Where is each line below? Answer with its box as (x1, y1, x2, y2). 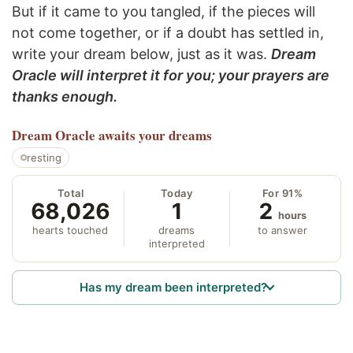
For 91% (262, 187, 303, 200)
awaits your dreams (98, 125, 212, 146)
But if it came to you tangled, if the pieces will (12, 3, 315, 20)
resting (26, 151, 61, 165)
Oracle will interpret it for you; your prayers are (12, 67, 329, 84)
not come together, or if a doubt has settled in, (12, 24, 324, 42)
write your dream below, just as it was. (12, 46, 271, 63)
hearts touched (32, 224, 109, 237)
